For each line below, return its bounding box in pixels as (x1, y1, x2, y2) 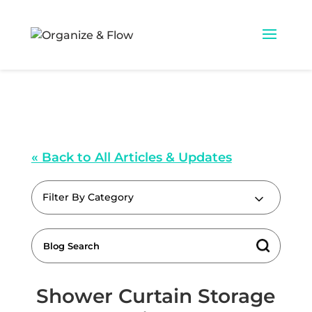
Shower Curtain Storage (36, 284, 276, 308)
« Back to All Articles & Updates (31, 150, 232, 165)
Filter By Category (42, 191, 134, 203)
